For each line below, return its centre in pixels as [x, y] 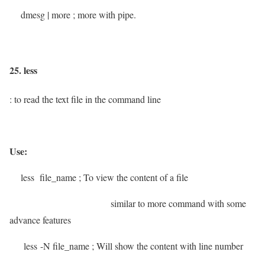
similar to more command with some [128, 203]
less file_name [44, 177]
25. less [23, 70]
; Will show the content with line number [167, 245]
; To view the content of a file [133, 177]
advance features [40, 219]
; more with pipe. [104, 15]
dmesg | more [41, 15]
